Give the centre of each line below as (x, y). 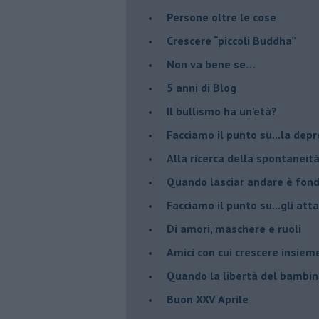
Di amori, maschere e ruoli (234, 228)
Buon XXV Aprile (208, 299)
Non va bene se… (211, 64)
